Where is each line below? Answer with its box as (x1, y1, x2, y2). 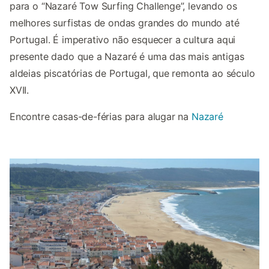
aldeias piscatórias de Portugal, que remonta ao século (10, 67, 255, 79)
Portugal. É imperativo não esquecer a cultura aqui (10, 34, 236, 46)
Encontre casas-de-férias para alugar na (10, 110, 192, 122)
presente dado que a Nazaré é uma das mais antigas (10, 50, 244, 62)
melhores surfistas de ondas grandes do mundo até (10, 17, 240, 29)
